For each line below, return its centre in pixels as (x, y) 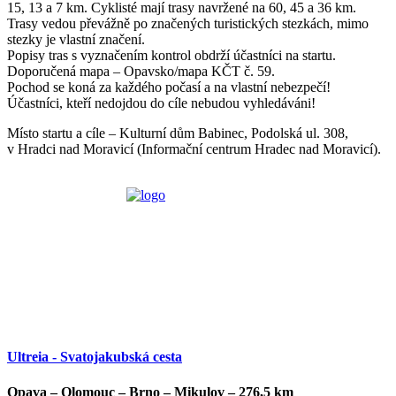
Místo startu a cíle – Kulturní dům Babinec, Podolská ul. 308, (178, 133)
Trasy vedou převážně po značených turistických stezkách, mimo (188, 23)
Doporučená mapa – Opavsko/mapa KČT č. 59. (141, 71)
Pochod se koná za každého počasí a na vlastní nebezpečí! (169, 87)
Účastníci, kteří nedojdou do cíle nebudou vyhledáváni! (161, 103)
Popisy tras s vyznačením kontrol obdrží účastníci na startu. (171, 55)
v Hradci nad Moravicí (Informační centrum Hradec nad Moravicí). (196, 149)
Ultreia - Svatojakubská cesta (95, 357)
